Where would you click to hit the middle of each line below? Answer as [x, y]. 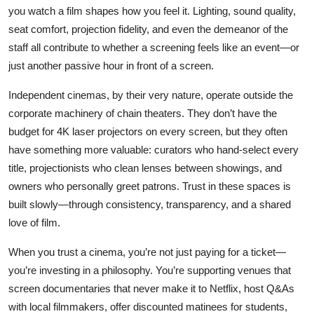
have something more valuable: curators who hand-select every [153, 149]
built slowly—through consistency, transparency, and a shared [150, 204]
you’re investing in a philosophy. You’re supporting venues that [150, 270]
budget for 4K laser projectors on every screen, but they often [148, 131]
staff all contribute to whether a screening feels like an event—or [154, 47]
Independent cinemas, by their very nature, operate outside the [151, 95]
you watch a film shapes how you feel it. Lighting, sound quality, [152, 11]
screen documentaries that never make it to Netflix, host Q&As [151, 288]
